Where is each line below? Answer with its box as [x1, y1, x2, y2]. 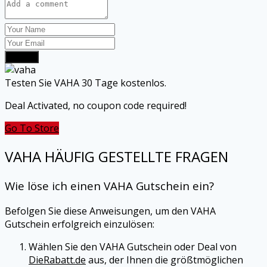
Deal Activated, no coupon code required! [5, 99, 187, 113]
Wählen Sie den [29, 240, 100, 253]
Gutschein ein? [136, 178, 214, 194]
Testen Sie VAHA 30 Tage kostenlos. [5, 76, 166, 90]
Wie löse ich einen [5, 178, 104, 194]
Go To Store [5, 122, 59, 135]
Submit [10, 52, 34, 62]
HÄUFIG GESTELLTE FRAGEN [45, 147, 228, 167]
